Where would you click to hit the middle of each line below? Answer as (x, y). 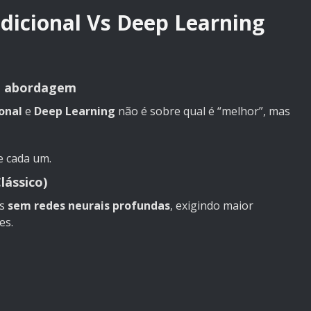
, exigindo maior (212, 206)
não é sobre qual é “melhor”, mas (203, 111)
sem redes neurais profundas (89, 206)
